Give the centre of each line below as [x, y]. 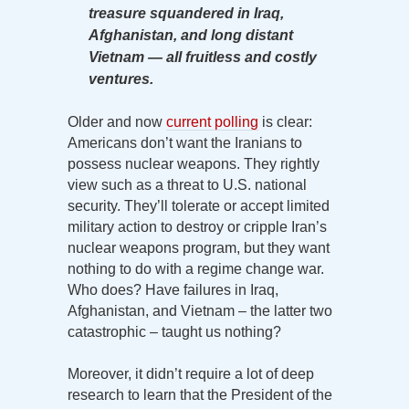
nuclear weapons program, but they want [199, 248]
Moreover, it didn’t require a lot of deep [191, 374]
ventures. [121, 79]
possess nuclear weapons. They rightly [194, 164]
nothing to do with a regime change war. [196, 269]
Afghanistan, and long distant [191, 36]
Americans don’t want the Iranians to [185, 143]
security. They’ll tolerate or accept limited [199, 206]
